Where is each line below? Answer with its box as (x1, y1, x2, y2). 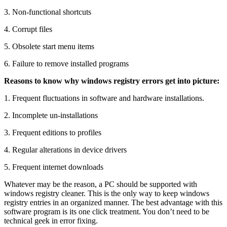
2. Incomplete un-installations (4, 110, 98, 120)
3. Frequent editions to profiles (4, 128, 101, 137)
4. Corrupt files (4, 24, 52, 33)
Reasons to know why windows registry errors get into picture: (4, 76, 219, 85)
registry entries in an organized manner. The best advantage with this (4, 198, 222, 207)
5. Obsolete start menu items (4, 42, 94, 51)
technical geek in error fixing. (4, 216, 98, 225)
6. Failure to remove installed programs (4, 59, 129, 68)
